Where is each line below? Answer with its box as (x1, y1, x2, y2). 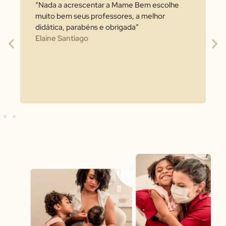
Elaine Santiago (35, 33, 88, 43)
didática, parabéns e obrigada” (35, 22, 139, 32)
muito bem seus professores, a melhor (35, 11, 165, 21)
